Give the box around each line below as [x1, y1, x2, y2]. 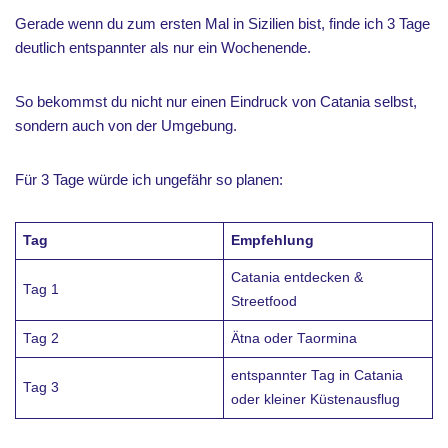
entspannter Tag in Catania [230, 367, 403, 383]
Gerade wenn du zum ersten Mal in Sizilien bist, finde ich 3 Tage [15, 14, 430, 32]
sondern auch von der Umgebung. [15, 116, 237, 134]
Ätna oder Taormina [230, 330, 357, 346]
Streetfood [230, 293, 297, 309]
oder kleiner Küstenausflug [230, 391, 400, 407]
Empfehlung [230, 232, 314, 248]
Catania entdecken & [230, 269, 363, 285]
